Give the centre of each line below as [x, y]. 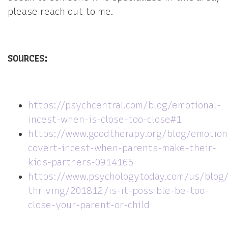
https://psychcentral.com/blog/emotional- [124, 105]
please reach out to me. [61, 12]
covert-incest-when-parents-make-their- [122, 148]
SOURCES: [28, 59]
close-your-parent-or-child [89, 205]
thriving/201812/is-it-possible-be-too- [118, 191]
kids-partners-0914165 [81, 162]
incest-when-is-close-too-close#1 [105, 120]
